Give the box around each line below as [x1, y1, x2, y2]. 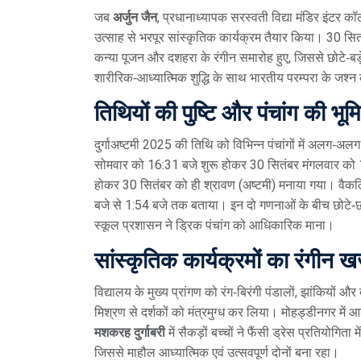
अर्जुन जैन [113, 9, 157, 25]
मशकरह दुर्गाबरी [94, 324, 165, 340]
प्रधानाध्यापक [163, 9, 227, 25]
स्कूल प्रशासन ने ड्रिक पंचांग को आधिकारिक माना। [94, 217, 334, 233]
